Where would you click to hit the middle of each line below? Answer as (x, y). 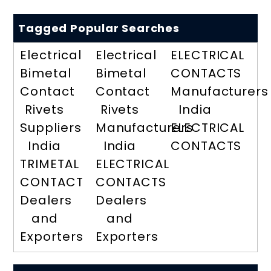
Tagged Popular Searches (99, 28)
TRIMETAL (50, 164)
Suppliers (51, 128)
